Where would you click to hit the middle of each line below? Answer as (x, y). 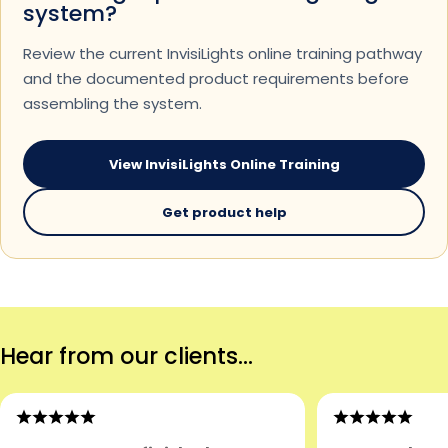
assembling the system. (112, 104)
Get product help (224, 212)
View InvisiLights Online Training (224, 164)
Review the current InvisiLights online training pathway (222, 54)
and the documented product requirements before (216, 79)
